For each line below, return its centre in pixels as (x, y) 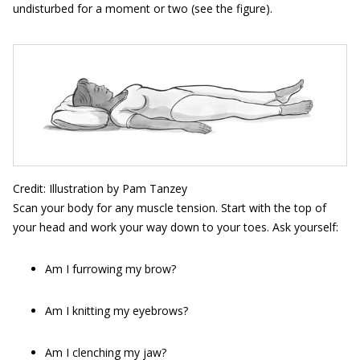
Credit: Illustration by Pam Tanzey (100, 189)
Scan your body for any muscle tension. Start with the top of (170, 208)
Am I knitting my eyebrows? (117, 311)
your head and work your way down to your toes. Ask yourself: (176, 227)
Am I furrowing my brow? (110, 269)
